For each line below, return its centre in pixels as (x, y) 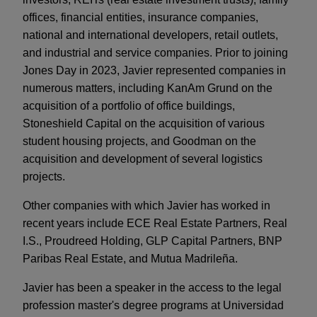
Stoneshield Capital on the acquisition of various (144, 124)
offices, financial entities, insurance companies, (140, 18)
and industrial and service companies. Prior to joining (155, 53)
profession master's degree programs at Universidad (153, 306)
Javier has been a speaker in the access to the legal (152, 288)
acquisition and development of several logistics (143, 159)
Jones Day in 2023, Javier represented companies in (154, 71)
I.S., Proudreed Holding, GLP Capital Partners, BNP (152, 241)
